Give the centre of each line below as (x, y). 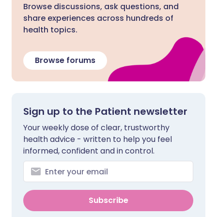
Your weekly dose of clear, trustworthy (96, 128)
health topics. (50, 30)
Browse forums (65, 60)
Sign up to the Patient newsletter (105, 111)
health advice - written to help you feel (98, 139)
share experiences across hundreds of (98, 18)
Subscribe (108, 200)
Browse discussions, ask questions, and (101, 7)
